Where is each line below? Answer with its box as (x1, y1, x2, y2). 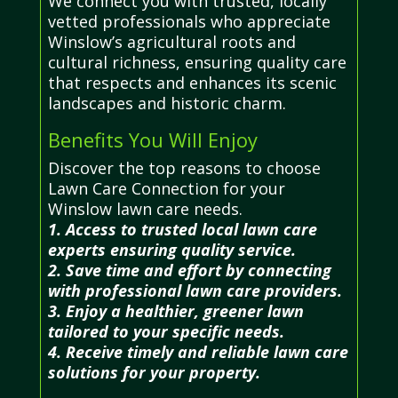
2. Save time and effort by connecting (47, 259, 331, 281)
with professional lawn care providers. (47, 279, 342, 301)
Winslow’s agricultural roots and (47, 30, 296, 52)
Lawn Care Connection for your (47, 177, 285, 199)
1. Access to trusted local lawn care (47, 218, 317, 240)
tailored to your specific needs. (47, 320, 284, 342)
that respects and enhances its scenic (47, 71, 337, 93)
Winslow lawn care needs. (47, 197, 243, 219)
